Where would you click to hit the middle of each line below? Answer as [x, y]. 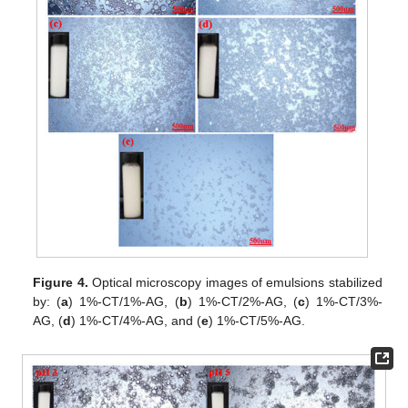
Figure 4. [61, 283]
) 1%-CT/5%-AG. [257, 321]
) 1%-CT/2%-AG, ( [242, 302]
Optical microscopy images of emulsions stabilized [235, 283]
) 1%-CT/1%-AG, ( [124, 302]
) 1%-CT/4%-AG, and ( [137, 321]
